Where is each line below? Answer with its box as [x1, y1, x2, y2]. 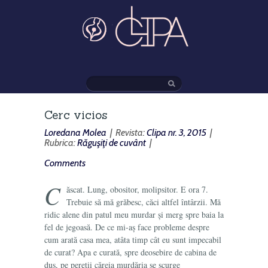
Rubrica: [44, 137, 77, 148]
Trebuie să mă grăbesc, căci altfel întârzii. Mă [66, 196, 221, 208]
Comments [44, 157, 86, 169]
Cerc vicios [44, 108, 107, 122]
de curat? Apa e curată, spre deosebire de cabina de [44, 246, 217, 258]
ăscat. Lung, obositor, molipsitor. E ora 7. [66, 184, 208, 195]
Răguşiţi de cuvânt [77, 137, 146, 148]
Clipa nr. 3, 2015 [147, 127, 206, 138]
